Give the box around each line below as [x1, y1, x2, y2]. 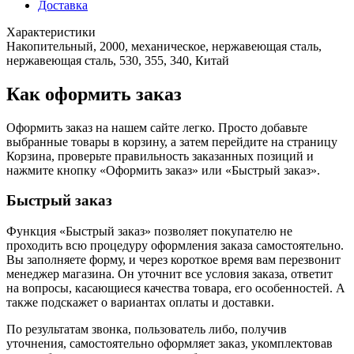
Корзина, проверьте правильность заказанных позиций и [6, 149, 314, 163]
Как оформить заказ [6, 83, 182, 104]
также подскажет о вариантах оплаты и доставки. [6, 296, 274, 310]
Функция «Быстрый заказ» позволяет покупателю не [6, 224, 292, 239]
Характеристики [6, 24, 96, 39]
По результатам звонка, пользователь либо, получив [6, 322, 287, 337]
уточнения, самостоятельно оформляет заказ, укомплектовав [6, 337, 333, 351]
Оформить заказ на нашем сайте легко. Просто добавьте [6, 120, 307, 134]
